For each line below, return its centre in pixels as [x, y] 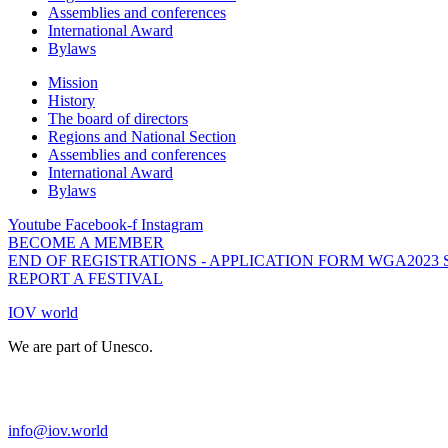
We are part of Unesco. [80, 346]
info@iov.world [58, 430]
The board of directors [118, 118]
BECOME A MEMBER [86, 242]
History [71, 100]
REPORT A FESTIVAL [85, 278]
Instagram [172, 224]
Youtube [34, 224]
